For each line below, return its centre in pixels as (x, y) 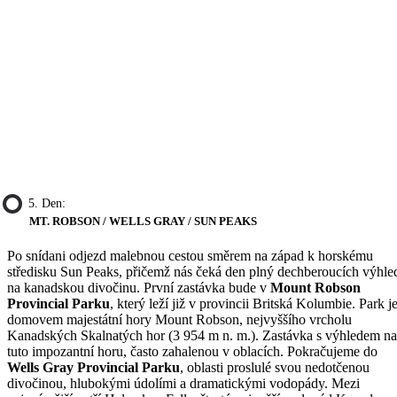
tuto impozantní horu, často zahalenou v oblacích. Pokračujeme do (192, 352)
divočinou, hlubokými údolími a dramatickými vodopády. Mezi (183, 384)
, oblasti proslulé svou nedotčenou (275, 368)
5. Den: (47, 204)
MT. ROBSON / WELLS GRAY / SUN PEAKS (143, 222)
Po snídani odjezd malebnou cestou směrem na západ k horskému (190, 256)
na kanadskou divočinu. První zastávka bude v (139, 288)
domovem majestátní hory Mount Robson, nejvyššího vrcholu (179, 320)
